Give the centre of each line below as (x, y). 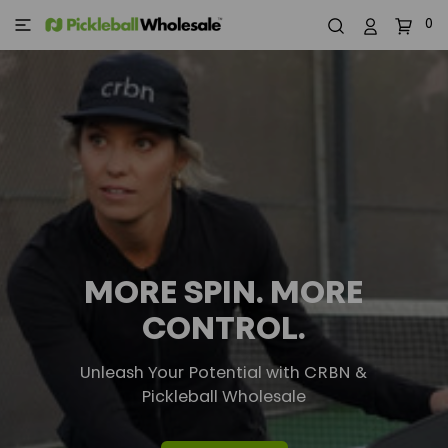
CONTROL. (224, 330)
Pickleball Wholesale (224, 398)
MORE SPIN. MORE (224, 294)
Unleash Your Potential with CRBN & (224, 374)
